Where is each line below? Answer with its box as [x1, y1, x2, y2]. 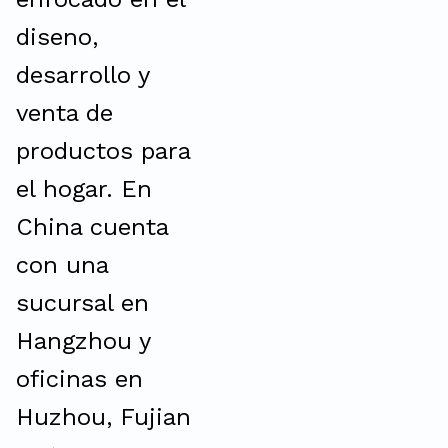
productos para [16, 137, 190, 165]
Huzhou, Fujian [16, 403, 191, 431]
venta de [16, 99, 113, 127]
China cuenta [16, 213, 168, 241]
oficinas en [16, 365, 143, 393]
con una [16, 251, 108, 279]
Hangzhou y [16, 327, 150, 355]
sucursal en [16, 289, 149, 317]
